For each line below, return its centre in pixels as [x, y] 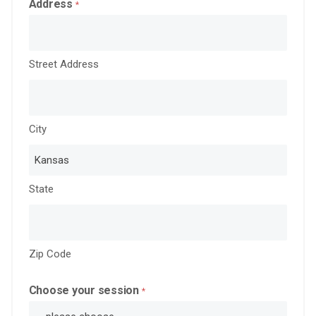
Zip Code [50, 254]
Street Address [63, 64]
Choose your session [84, 290]
